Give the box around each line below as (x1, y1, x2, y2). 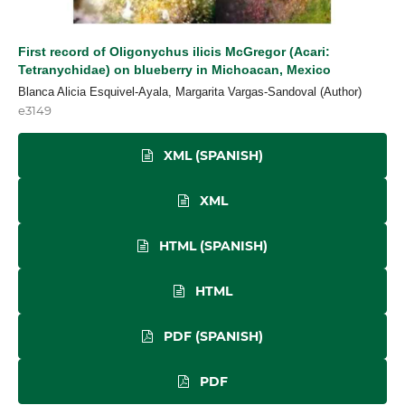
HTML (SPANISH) (155, 237, 268, 254)
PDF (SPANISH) (160, 327, 263, 344)
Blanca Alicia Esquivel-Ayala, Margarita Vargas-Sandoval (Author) (18, 84, 362, 99)
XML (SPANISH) (160, 146, 263, 164)
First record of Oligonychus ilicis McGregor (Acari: (18, 44, 330, 59)
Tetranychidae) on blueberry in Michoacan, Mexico (18, 62, 331, 77)
